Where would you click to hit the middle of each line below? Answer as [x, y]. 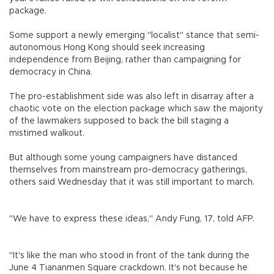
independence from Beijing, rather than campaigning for [125, 60]
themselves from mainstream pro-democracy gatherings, [128, 170]
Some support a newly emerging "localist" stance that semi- [134, 36]
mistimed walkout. [47, 134]
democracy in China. [51, 72]
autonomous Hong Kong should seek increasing [107, 48]
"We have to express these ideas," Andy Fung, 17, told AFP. [134, 219]
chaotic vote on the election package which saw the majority [136, 109]
